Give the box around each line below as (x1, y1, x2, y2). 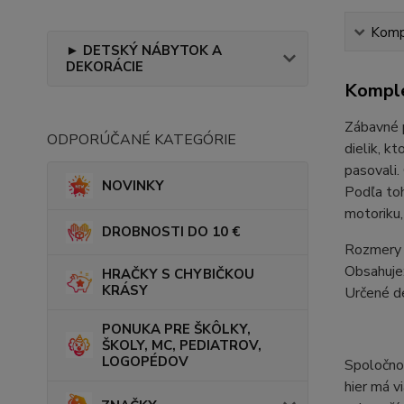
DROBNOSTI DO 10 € (102, 223, 240, 242)
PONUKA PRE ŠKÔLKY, (102, 319, 251, 338)
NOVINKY (102, 176, 164, 195)
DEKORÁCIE (66, 57, 143, 76)
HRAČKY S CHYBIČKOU (102, 264, 254, 283)
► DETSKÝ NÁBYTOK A (66, 41, 222, 60)
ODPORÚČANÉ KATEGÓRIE (47, 129, 236, 150)
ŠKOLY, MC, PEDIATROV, (102, 335, 262, 354)
